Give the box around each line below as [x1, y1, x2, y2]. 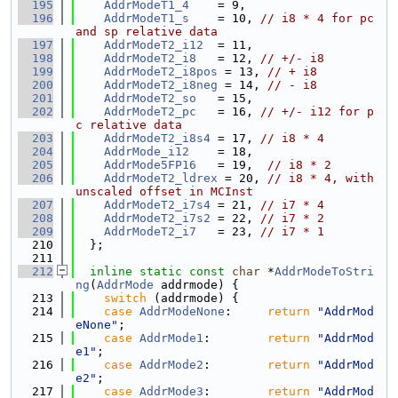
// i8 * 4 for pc [260, 12, 374, 25]
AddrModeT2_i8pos [104, 65, 218, 78]
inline [90, 265, 132, 278]
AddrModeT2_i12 [104, 38, 203, 52]
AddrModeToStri [275, 265, 374, 278]
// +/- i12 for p [260, 105, 374, 118]
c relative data [76, 118, 182, 131]
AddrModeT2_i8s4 [104, 131, 211, 145]
